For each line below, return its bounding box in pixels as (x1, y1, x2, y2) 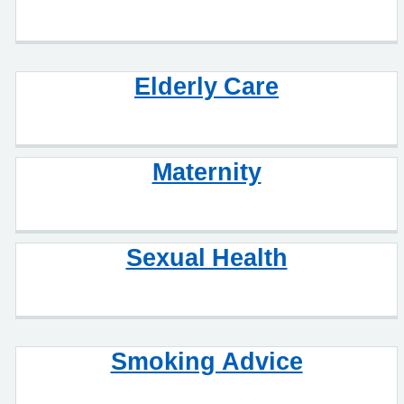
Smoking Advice (110, 348, 303, 373)
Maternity (151, 159, 262, 184)
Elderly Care (134, 73, 279, 98)
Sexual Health (125, 244, 288, 270)
